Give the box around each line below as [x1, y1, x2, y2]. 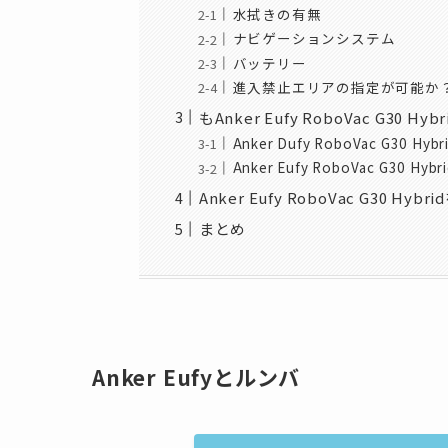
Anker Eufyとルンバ [92, 362, 301, 392]
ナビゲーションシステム [232, 28, 396, 49]
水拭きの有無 [232, 3, 322, 24]
